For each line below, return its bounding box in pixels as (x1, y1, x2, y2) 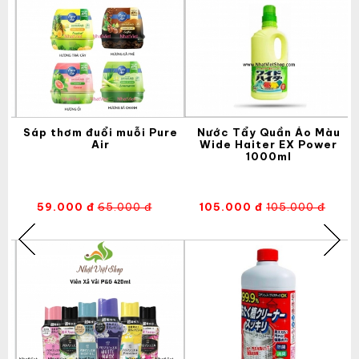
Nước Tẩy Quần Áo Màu (196, 125, 341, 139)
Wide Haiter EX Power (200, 137, 337, 151)
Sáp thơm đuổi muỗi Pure (22, 125, 178, 139)
